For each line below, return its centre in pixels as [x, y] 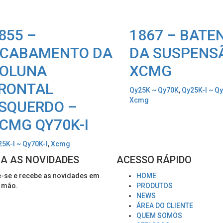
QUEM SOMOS [159, 216]
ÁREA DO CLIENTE [165, 206]
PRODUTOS [155, 186]
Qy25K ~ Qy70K [154, 90]
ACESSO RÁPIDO [154, 160]
